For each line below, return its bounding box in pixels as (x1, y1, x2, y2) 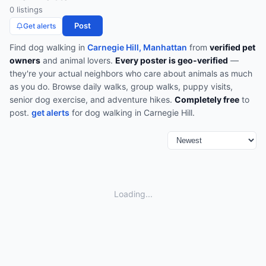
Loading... (113, 189, 153, 199)
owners (9, 55, 40, 65)
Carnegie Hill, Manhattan (87, 42, 187, 52)
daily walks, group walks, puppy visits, (83, 81, 233, 91)
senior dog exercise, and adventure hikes (9, 94, 170, 104)
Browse (52, 81, 83, 91)
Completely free (175, 94, 239, 104)
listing (14, 5, 39, 14)
